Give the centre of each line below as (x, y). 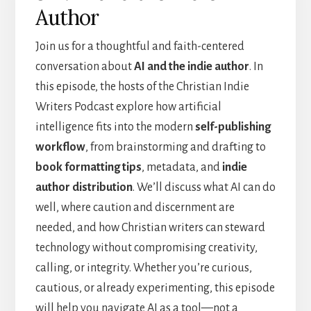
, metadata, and (182, 167)
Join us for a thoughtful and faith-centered (140, 46)
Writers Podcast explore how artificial (128, 107)
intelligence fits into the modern (115, 127)
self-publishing (233, 127)
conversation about (84, 66)
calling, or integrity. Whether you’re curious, (143, 268)
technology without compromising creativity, (146, 247)
